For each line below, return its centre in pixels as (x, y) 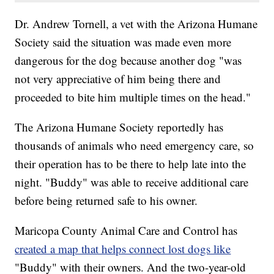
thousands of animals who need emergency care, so (135, 145)
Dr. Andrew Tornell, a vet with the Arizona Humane (136, 23)
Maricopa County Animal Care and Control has (126, 230)
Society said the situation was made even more (123, 42)
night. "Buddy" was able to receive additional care (132, 182)
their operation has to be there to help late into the (131, 163)
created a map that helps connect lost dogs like (123, 248)
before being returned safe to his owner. (106, 200)
